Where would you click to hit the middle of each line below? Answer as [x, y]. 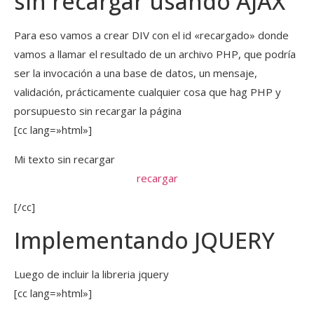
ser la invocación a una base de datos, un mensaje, [136, 73]
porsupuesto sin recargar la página [98, 111]
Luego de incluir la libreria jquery [91, 274]
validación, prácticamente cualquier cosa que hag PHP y [148, 92]
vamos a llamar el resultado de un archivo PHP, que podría [155, 54]
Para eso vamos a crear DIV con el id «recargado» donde [151, 35]
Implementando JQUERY [144, 240]
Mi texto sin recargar [64, 159]
